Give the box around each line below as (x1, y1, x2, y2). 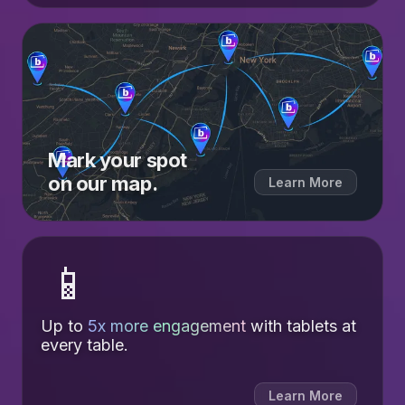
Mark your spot (48, 147, 187, 172)
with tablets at (246, 316, 356, 335)
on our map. (48, 171, 158, 195)
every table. (41, 334, 128, 354)
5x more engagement (88, 316, 246, 335)
